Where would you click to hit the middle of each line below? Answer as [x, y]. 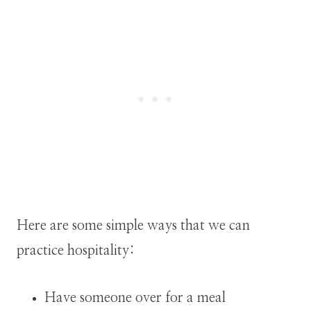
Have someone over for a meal [135, 297]
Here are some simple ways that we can [133, 225]
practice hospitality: [76, 250]
